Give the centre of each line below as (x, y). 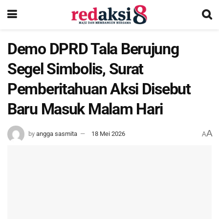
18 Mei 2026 (108, 133)
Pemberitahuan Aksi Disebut (99, 89)
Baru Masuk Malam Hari (85, 109)
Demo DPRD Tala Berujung (93, 49)
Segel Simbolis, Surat (76, 69)
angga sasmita (57, 133)
